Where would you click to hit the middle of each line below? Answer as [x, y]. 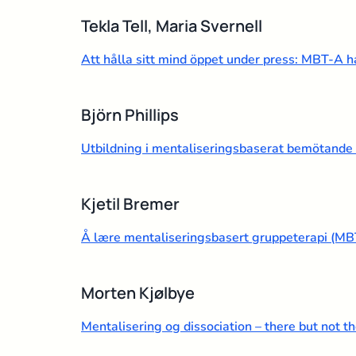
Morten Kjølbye [138, 292]
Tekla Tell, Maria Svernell [172, 25]
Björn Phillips [130, 114]
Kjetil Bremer [130, 203]
